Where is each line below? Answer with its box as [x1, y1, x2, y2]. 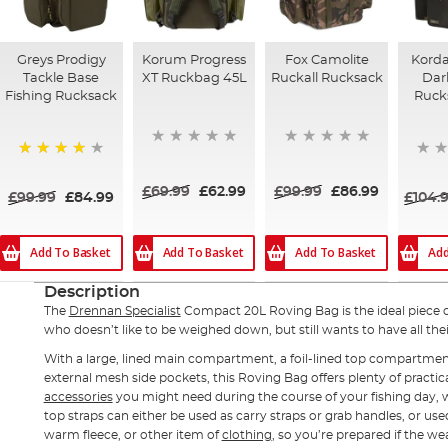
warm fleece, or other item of [43, 428, 222, 441]
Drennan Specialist [68, 304, 181, 317]
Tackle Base [23, 71, 100, 85]
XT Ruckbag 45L [141, 71, 247, 85]
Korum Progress [142, 53, 246, 67]
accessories [43, 390, 113, 403]
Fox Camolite [284, 53, 369, 67]
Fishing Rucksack [5, 89, 118, 103]
